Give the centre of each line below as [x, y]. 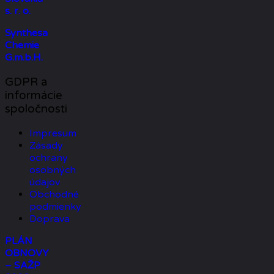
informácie [34, 95]
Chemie [22, 46]
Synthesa [26, 33]
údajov [45, 182]
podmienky [55, 206]
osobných [53, 170]
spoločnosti [36, 109]
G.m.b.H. [24, 58]
